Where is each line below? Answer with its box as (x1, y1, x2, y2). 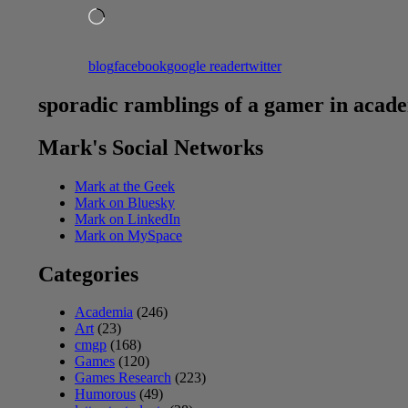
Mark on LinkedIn (75, 210, 180, 227)
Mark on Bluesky (75, 194, 175, 210)
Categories (38, 261, 138, 286)
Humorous (75, 386, 136, 403)
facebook (114, 57, 167, 74)
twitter (245, 57, 281, 74)
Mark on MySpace (75, 227, 182, 243)
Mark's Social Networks (38, 135, 263, 159)
